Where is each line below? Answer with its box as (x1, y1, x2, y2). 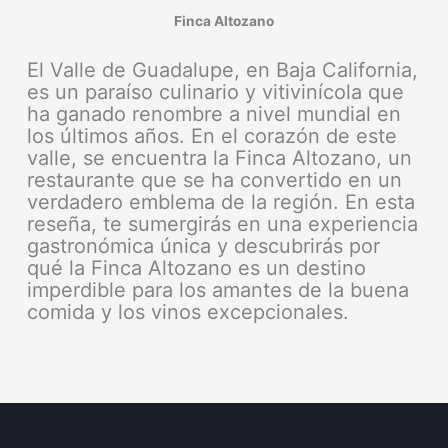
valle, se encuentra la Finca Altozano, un (27, 146, 413, 171)
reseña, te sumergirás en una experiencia (27, 212, 419, 237)
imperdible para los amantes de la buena (27, 278, 410, 303)
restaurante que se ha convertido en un (27, 168, 403, 193)
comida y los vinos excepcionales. (27, 300, 350, 325)
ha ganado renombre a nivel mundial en (27, 102, 402, 127)
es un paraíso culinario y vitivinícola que (27, 80, 405, 105)
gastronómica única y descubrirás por (27, 234, 381, 259)
